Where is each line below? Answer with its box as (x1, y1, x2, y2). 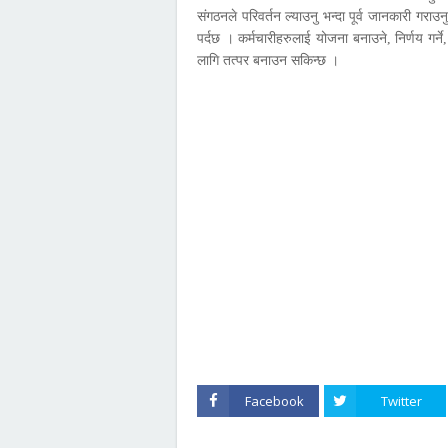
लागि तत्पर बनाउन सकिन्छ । (197, 53, 339, 68)
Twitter (380, 392, 422, 410)
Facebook (244, 392, 304, 410)
